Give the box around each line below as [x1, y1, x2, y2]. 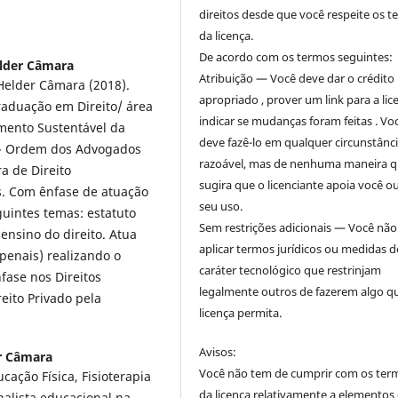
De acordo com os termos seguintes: [199, 49, 394, 66]
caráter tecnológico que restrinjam [199, 262, 382, 279]
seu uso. [199, 198, 243, 215]
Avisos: [199, 344, 237, 361]
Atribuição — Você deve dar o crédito [199, 70, 395, 87]
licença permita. [199, 305, 283, 322]
